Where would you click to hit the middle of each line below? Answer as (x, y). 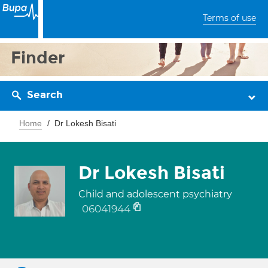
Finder (38, 58)
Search (45, 95)
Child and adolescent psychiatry (155, 194)
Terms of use (229, 18)
